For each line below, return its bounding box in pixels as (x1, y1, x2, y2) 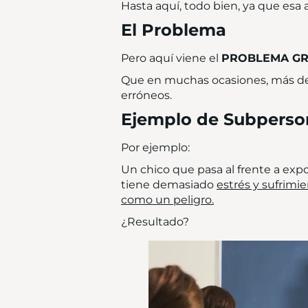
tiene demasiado (121, 178, 217, 191)
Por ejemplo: (121, 141, 190, 154)
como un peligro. (121, 193, 214, 206)
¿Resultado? (121, 215, 189, 228)
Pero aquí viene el (121, 52, 221, 65)
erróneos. (121, 89, 172, 102)
